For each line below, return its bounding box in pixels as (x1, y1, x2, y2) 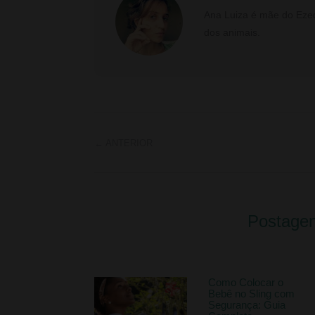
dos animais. (204, 27, 261, 39)
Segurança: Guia (207, 299, 285, 311)
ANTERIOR (105, 138, 153, 149)
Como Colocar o (207, 276, 283, 289)
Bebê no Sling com (207, 288, 295, 300)
